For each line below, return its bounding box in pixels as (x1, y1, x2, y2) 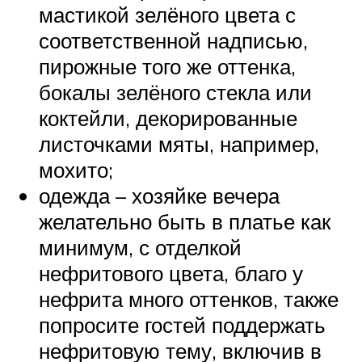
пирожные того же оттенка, (39, 53, 296, 80)
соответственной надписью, (39, 27, 308, 54)
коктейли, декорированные (39, 105, 297, 132)
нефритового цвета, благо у (39, 260, 303, 287)
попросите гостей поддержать (39, 312, 326, 339)
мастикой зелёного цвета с (39, 2, 296, 28)
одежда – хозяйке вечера (39, 183, 280, 209)
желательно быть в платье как (39, 208, 330, 235)
